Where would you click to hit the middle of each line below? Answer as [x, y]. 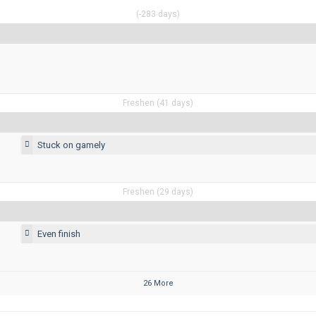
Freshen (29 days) [158, 192]
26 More [158, 283]
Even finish [59, 233]
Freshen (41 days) [158, 103]
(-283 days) [158, 14]
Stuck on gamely [71, 145]
